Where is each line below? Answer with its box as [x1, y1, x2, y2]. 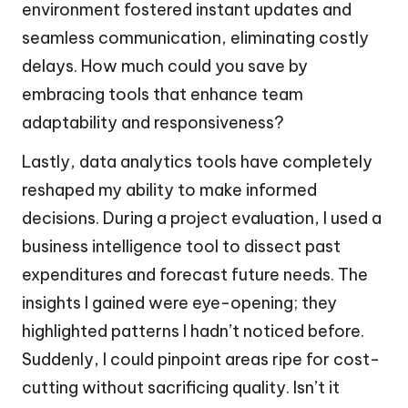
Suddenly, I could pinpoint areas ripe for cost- [22, 348, 380, 370]
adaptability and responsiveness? [22, 111, 284, 133]
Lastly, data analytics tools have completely [22, 150, 372, 172]
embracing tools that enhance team [22, 83, 303, 105]
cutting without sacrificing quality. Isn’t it [22, 376, 340, 398]
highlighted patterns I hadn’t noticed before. [22, 320, 364, 342]
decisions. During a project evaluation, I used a [22, 207, 382, 229]
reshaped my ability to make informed [22, 178, 317, 200]
